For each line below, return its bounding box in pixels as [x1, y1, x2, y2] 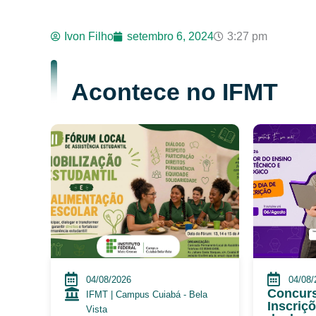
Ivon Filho [64, 30, 114, 42]
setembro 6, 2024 [127, 30, 214, 42]
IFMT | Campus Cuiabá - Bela [86, 288, 207, 300]
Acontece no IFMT [71, 78, 279, 106]
